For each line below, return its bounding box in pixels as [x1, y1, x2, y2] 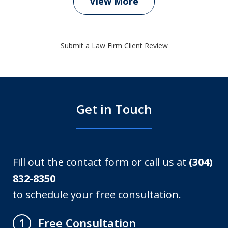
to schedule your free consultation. [13, 187, 182, 202]
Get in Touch [76, 100, 152, 118]
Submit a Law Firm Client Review [60, 40, 168, 50]
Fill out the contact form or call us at [13, 155, 189, 169]
